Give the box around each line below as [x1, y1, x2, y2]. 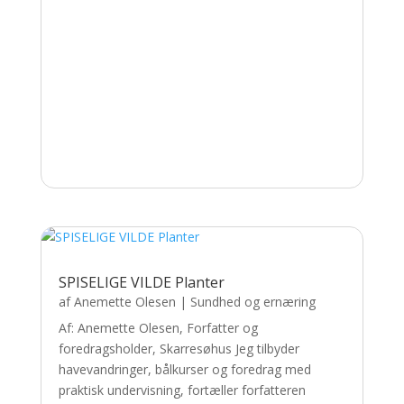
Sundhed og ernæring [189, 292, 316, 310]
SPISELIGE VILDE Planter [58, 271, 225, 292]
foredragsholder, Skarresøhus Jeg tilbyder [58, 339, 299, 357]
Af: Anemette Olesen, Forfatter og [58, 318, 258, 336]
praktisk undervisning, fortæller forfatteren [58, 381, 306, 399]
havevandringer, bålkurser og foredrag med [58, 360, 311, 378]
